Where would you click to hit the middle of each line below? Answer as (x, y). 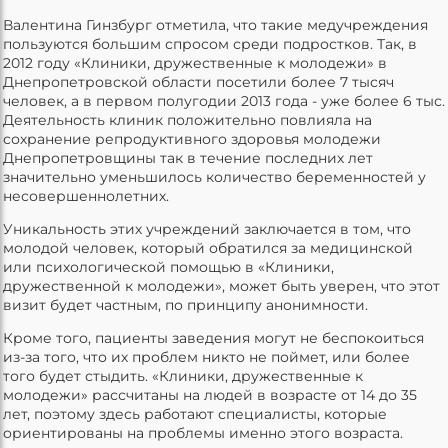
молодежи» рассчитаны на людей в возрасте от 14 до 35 (210, 394)
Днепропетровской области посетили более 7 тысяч (198, 81)
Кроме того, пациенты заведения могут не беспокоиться (213, 337)
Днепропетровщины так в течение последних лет (188, 157)
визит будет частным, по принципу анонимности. (185, 304)
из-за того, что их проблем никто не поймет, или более (206, 356)
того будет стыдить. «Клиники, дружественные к (183, 375)
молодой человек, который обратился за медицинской (208, 247)
